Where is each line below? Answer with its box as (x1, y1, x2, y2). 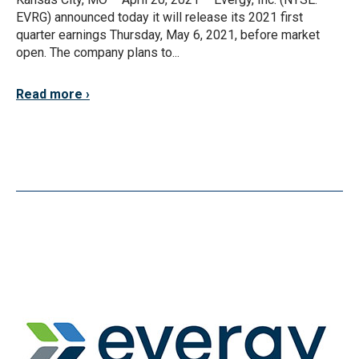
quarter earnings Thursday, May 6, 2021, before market (16, 27, 320, 42)
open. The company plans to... (16, 45, 179, 60)
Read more (16, 87, 83, 102)
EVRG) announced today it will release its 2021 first (16, 10, 303, 25)
